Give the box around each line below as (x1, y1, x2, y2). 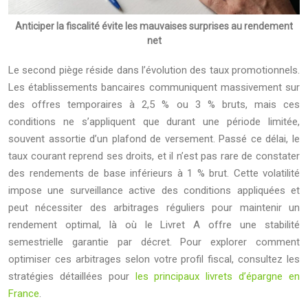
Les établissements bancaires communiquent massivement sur (8, 80, 300, 93)
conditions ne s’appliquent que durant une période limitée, (8, 115, 300, 128)
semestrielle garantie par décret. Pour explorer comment (8, 235, 300, 248)
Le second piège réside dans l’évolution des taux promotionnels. (8, 63, 300, 76)
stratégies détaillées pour (8, 269, 135, 283)
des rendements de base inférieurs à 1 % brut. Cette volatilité (8, 166, 300, 179)
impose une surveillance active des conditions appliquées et (8, 184, 300, 197)
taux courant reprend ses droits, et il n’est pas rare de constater (8, 149, 300, 162)
